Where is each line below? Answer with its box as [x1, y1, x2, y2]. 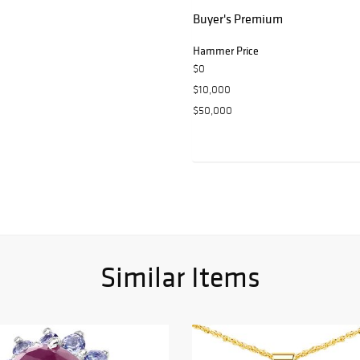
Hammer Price [193, 43, 259, 59]
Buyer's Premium [193, 10, 283, 27]
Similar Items [100, 259, 260, 296]
